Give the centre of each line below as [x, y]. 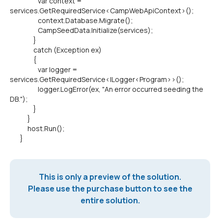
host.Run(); [37, 128]
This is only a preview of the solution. [110, 177]
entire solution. [110, 200]
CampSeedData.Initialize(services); [82, 30]
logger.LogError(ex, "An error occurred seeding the [107, 89]
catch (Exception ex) [56, 50]
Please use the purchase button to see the [110, 189]
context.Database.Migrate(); [71, 20]
